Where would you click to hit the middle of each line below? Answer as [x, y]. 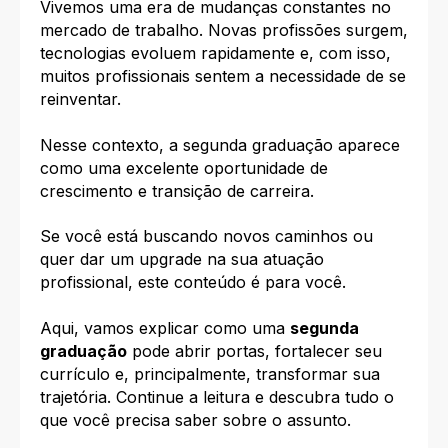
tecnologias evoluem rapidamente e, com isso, [215, 53]
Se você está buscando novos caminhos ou [206, 236]
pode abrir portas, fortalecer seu [254, 350]
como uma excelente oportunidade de [184, 167]
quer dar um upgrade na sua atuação [182, 259]
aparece [366, 144]
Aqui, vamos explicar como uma [165, 327]
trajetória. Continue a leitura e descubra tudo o [217, 396]
